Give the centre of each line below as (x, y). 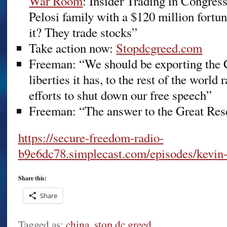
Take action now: (73, 48)
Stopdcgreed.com (159, 48)
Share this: (32, 178)
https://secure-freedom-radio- (91, 137)
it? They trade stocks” (83, 32)
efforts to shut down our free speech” (121, 95)
